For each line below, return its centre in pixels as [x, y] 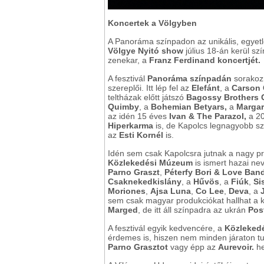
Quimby [123, 107]
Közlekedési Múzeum [150, 163]
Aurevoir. [236, 247]
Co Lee [210, 191]
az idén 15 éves [138, 116]
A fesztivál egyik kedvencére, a [166, 228]
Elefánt [206, 88]
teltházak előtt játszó [147, 98]
